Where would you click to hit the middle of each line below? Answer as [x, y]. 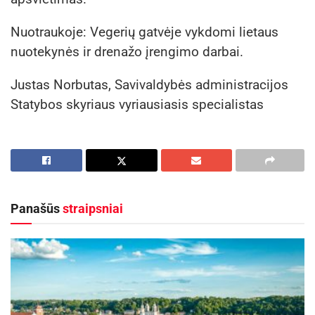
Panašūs [37, 208]
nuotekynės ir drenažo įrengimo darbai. [127, 52]
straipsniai [93, 208]
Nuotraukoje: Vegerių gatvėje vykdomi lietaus [144, 32]
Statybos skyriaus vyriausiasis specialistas [137, 105]
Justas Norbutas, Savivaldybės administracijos [149, 85]
